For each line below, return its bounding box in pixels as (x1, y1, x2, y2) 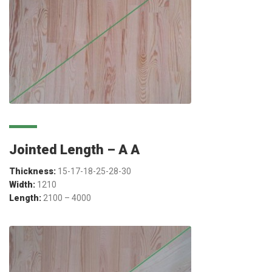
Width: (9, 179, 35, 189)
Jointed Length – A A (9, 141, 140, 157)
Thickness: (9, 166, 58, 176)
